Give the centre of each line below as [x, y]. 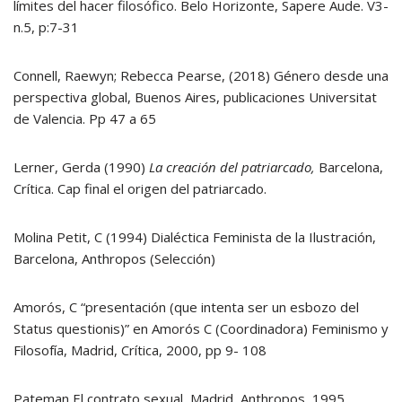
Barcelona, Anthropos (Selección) [114, 258]
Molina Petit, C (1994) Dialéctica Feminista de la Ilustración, [195, 237]
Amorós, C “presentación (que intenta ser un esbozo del [186, 307]
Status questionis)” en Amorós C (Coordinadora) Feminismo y [201, 328]
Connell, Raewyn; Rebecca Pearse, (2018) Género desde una [201, 75]
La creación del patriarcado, [234, 167]
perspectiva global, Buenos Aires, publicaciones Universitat [195, 97]
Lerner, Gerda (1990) [81, 167]
